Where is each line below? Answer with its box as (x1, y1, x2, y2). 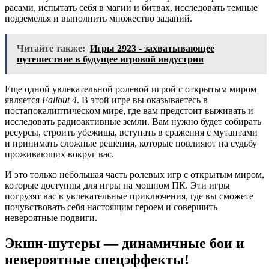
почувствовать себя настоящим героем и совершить (5, 201, 217, 212)
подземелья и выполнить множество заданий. (5, 13, 192, 23)
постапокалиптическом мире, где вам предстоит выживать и (5, 105, 253, 116)
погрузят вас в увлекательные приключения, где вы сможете (5, 190, 253, 201)
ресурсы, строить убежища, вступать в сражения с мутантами (5, 127, 258, 138)
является (5, 94, 42, 105)
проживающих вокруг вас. (5, 148, 114, 159)
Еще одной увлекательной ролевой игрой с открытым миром (5, 83, 256, 94)
